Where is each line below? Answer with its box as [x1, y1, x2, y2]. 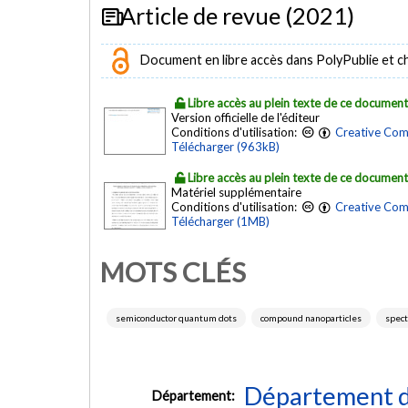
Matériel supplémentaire [171, 185, 301, 200]
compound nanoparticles [260, 312, 362, 324]
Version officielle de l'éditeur [171, 110, 320, 126]
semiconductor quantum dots [116, 312, 237, 324]
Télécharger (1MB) [171, 214, 270, 229]
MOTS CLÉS [99, 255, 246, 288]
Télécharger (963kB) [171, 139, 280, 155]
